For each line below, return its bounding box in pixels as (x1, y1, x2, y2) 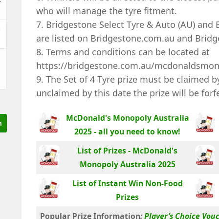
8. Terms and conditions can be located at (36, 45, 210, 58)
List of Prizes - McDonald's (77, 145, 177, 156)
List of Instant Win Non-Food (72, 177, 183, 189)
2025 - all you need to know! (74, 126, 180, 137)
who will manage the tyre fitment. (36, 4, 177, 17)
